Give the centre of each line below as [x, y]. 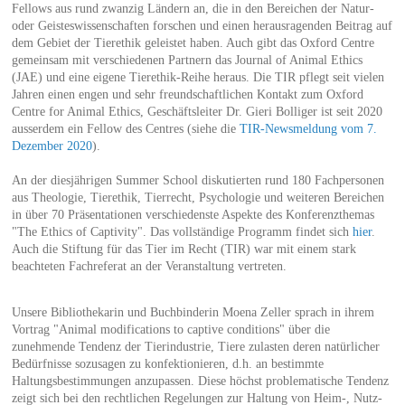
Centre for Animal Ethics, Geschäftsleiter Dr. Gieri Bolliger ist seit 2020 [197, 111]
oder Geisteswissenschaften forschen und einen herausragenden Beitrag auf [202, 25]
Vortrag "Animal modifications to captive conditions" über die [170, 329]
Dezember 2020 [52, 146]
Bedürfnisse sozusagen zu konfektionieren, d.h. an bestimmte [167, 363]
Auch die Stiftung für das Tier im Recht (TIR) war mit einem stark [184, 249]
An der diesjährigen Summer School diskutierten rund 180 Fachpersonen [198, 180]
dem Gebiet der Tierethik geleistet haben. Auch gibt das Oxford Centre [193, 42]
